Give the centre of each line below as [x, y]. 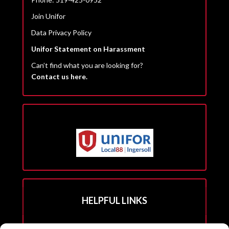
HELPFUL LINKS [114, 200]
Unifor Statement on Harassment [88, 49]
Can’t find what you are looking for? [87, 65]
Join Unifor [48, 16]
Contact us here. [59, 76]
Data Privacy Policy [61, 32]
